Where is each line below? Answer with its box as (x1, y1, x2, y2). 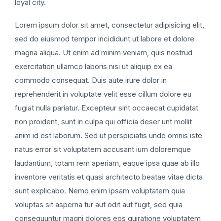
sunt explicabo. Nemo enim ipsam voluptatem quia (15, 185, 185, 195)
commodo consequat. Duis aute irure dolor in (15, 75, 167, 85)
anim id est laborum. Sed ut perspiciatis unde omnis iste (15, 130, 202, 140)
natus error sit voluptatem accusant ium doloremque (15, 144, 191, 154)
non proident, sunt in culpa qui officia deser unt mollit (15, 116, 192, 126)
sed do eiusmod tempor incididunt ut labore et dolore (15, 34, 194, 43)
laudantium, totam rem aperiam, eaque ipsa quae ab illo (15, 158, 200, 168)
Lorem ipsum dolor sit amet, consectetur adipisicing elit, (15, 20, 204, 30)
